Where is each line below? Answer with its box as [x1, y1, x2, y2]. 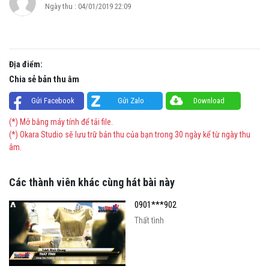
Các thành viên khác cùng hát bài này [9, 176, 175, 189]
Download [193, 96, 225, 106]
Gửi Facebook [31, 96, 74, 106]
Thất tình [134, 216, 164, 226]
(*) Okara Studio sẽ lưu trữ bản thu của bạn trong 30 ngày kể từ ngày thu [9, 130, 250, 140]
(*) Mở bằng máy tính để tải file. [9, 117, 113, 127]
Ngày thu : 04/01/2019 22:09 [45, 2, 131, 11]
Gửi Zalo [118, 96, 145, 106]
